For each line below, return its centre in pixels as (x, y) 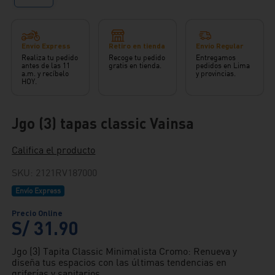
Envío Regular (220, 45)
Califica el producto (54, 149)
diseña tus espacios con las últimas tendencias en (119, 262)
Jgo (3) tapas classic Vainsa (103, 123)
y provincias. (216, 73)
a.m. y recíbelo (45, 73)
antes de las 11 (46, 65)
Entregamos (216, 57)
